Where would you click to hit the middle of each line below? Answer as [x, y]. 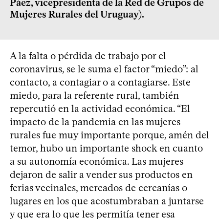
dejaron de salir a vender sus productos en [101, 174]
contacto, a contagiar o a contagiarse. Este [100, 82]
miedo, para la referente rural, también [94, 95]
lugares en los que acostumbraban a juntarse [107, 201]
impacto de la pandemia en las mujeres [95, 121]
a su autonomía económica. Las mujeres [97, 161]
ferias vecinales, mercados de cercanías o [99, 187]
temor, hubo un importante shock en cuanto [106, 148]
